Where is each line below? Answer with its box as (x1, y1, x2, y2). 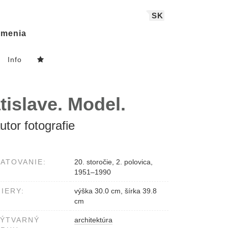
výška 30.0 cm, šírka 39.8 (74, 187, 157, 195)
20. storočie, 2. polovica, (74, 158, 153, 166)
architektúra (74, 216, 112, 224)
